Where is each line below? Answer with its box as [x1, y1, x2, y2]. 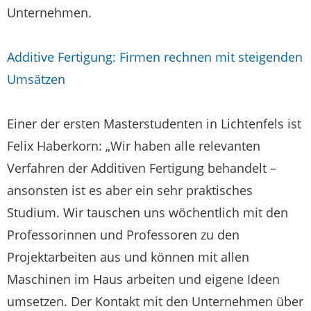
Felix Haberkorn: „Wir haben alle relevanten [7, 137, 260, 154]
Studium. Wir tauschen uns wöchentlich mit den [7, 203, 288, 221]
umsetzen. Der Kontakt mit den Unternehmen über [7, 292, 303, 310]
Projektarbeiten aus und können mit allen [7, 248, 249, 265]
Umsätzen [7, 70, 65, 87]
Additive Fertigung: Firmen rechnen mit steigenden [7, 48, 303, 65]
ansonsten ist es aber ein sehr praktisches [7, 181, 253, 199]
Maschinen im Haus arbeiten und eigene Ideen [7, 270, 280, 287]
